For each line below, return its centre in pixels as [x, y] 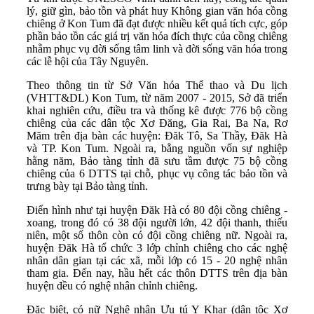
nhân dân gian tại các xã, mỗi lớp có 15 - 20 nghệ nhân [157, 260]
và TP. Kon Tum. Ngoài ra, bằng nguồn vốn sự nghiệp [157, 148]
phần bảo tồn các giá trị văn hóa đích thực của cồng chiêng [157, 36]
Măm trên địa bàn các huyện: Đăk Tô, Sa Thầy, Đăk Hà [157, 135]
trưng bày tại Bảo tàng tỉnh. [87, 186]
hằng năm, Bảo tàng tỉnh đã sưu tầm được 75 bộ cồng [157, 161]
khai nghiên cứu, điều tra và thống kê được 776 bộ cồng [157, 110]
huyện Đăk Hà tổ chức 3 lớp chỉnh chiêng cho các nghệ [157, 247]
